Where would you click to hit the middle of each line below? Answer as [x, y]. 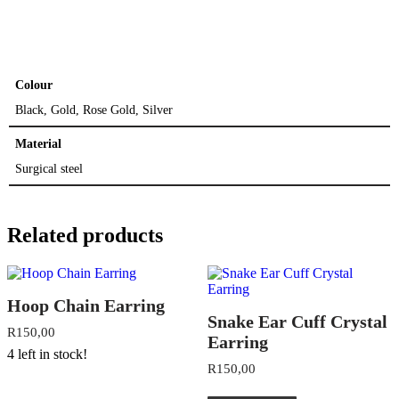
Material [39, 143]
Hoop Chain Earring [86, 305]
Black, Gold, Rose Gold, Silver [94, 110]
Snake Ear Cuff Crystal [297, 321]
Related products [85, 235]
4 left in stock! [47, 354]
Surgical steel [49, 168]
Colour [34, 85]
